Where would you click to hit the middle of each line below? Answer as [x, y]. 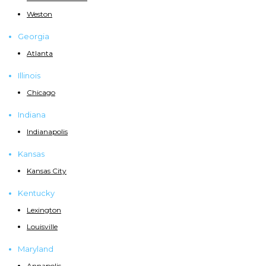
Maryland [36, 249]
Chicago [41, 93]
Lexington [44, 210]
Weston [39, 14]
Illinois [29, 76]
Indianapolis [47, 132]
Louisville [42, 227]
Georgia [34, 37]
